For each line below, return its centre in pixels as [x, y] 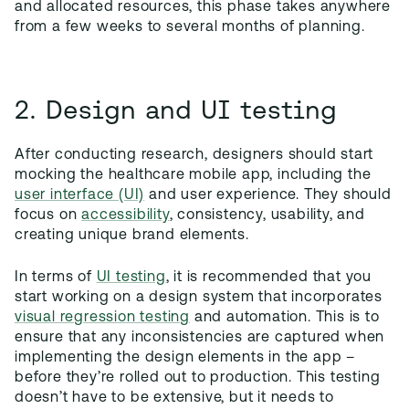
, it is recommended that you [269, 278]
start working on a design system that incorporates [199, 298]
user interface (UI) [80, 195]
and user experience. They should [268, 195]
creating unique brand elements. [132, 236]
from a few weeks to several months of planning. [190, 27]
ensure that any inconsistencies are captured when [200, 338]
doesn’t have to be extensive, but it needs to [174, 398]
